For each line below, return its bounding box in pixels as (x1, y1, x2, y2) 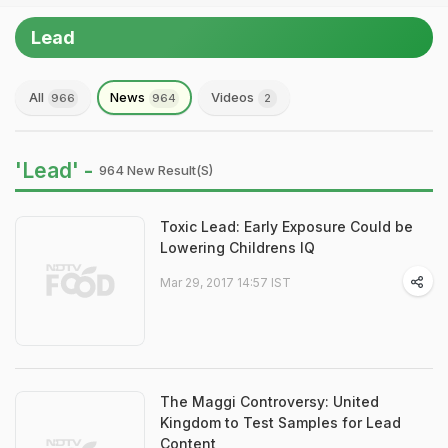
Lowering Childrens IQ (160, 239, 315, 256)
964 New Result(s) (99, 162, 213, 178)
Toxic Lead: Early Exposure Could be (160, 218, 413, 235)
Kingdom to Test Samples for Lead (160, 414, 401, 431)
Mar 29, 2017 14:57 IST (160, 275, 291, 290)
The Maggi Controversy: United (160, 393, 379, 410)
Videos (211, 89, 257, 105)
